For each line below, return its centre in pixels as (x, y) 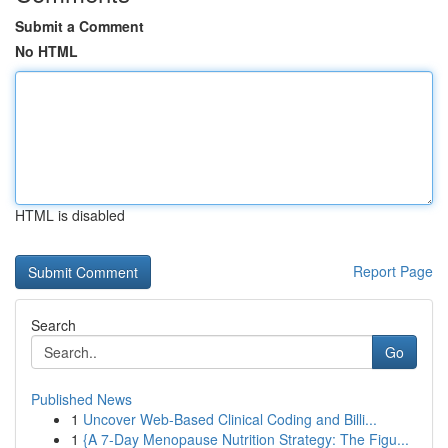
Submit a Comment (79, 26)
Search (53, 325)
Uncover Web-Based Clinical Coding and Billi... (230, 419)
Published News (81, 399)
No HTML (46, 51)
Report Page (393, 271)
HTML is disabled (70, 215)
